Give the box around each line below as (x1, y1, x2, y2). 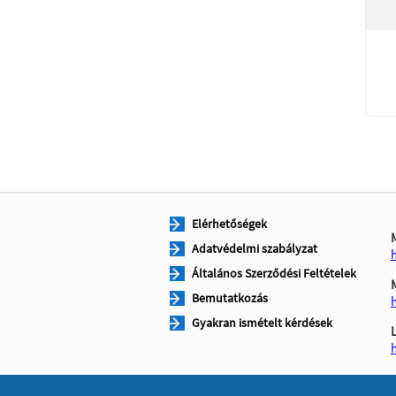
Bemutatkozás (192, 290, 268, 307)
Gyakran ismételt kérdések (192, 315, 332, 331)
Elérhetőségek (192, 216, 267, 232)
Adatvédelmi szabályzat (192, 240, 317, 257)
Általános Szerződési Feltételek (192, 265, 356, 282)
